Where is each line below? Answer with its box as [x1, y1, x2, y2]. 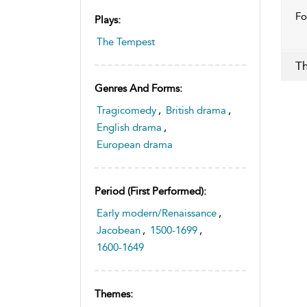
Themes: [95, 287, 133, 300]
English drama [97, 121, 162, 134]
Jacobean [97, 223, 140, 236]
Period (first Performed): [95, 184, 206, 197]
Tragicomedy [97, 103, 156, 116]
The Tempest [97, 35, 155, 48]
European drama [97, 138, 173, 151]
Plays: [95, 13, 121, 26]
